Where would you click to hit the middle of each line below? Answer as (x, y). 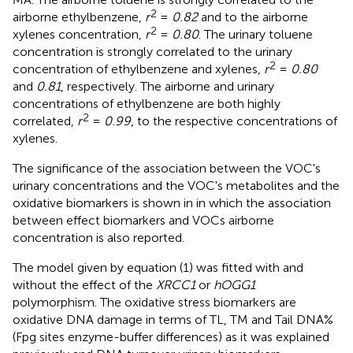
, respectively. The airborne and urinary (167, 87)
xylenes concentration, (79, 35)
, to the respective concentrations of (234, 121)
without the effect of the (84, 285)
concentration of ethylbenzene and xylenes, (138, 69)
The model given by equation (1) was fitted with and (158, 268)
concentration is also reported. (98, 238)
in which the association (264, 203)
